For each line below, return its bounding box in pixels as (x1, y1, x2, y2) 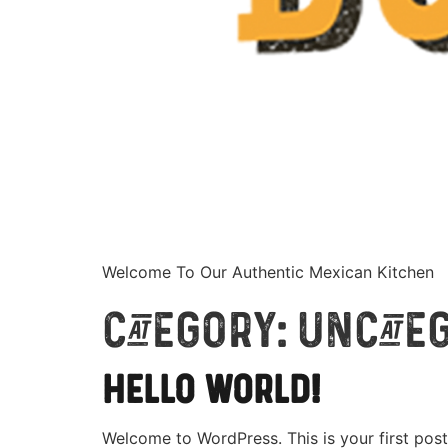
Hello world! (102, 371, 322, 411)
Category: (102, 307, 297, 357)
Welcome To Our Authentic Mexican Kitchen (102, 262, 434, 282)
